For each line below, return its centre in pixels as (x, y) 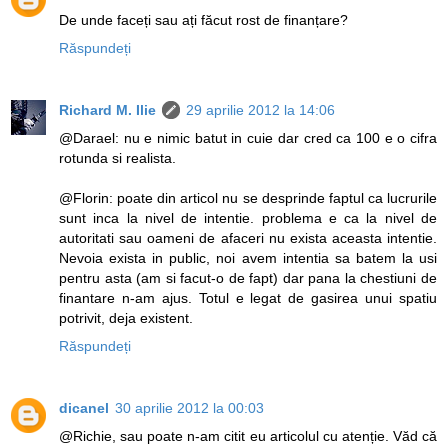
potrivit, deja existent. (126, 317)
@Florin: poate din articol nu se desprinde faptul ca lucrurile (248, 197)
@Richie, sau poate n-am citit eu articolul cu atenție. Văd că (248, 435)
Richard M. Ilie (107, 109)
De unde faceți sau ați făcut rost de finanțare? (203, 19)
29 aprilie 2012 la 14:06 (260, 109)
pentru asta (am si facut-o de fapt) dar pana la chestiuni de (248, 277)
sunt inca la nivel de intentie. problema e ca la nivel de (248, 217)
